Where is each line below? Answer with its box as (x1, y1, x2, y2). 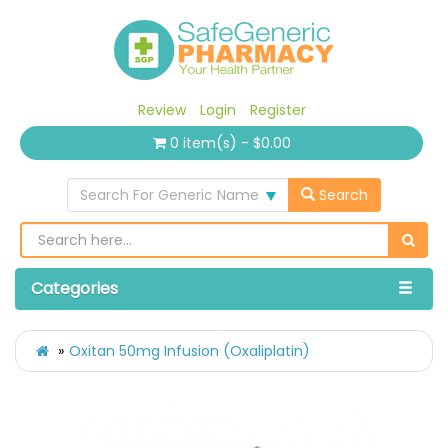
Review (137, 100, 186, 120)
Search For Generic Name (80, 185, 259, 206)
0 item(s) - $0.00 (169, 133, 291, 154)
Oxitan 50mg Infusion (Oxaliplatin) (69, 341, 310, 362)
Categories (31, 277, 118, 301)
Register (249, 100, 306, 120)
